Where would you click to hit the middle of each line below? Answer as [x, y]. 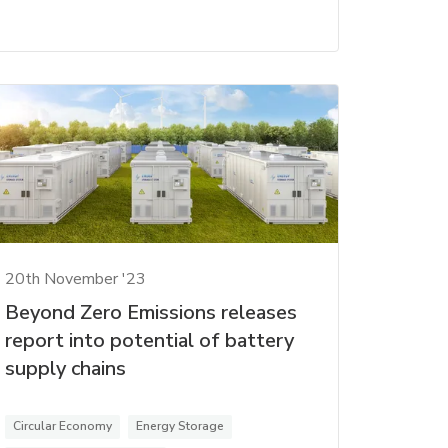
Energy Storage [179, 426]
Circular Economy [62, 426]
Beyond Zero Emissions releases [150, 313]
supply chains [65, 369]
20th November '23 [75, 279]
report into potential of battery [149, 341]
